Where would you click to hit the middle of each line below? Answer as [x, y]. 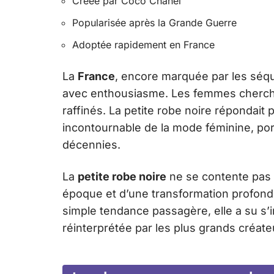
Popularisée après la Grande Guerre [154, 22]
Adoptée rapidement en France [143, 44]
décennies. [91, 144]
